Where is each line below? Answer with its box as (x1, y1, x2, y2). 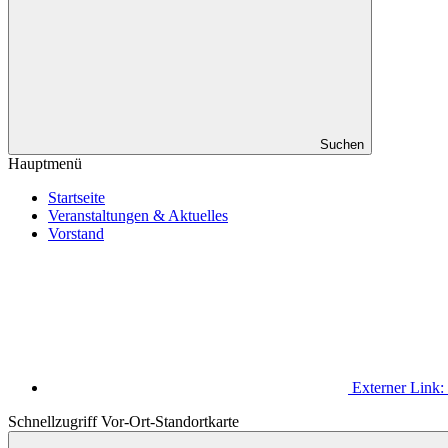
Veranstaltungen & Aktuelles (48, 207, 228, 224)
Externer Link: (352, 379, 444, 396)
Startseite (48, 189, 105, 206)
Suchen (320, 137, 364, 152)
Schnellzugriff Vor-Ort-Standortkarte (8, 413, 239, 430)
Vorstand (48, 225, 104, 242)
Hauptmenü (8, 155, 82, 172)
